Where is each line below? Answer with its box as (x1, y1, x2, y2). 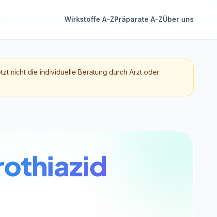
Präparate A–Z (114, 15, 163, 23)
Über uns (162, 15, 194, 23)
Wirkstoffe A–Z (64, 15, 114, 23)
